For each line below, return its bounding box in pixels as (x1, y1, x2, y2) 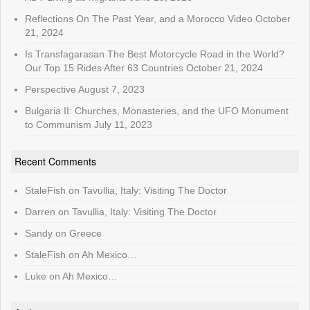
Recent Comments (15, 154, 96, 169)
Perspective (25, 84, 76, 95)
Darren (25, 206, 55, 218)
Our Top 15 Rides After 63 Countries (25, 62, 183, 74)
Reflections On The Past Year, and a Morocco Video (25, 13, 253, 25)
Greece (69, 228, 102, 239)
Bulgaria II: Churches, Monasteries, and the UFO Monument (25, 105, 289, 117)
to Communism (25, 119, 91, 131)
